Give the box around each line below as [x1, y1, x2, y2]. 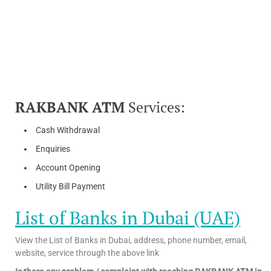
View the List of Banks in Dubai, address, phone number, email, [15, 235, 247, 245]
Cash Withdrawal [36, 125, 100, 135]
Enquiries [36, 143, 70, 154]
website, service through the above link [15, 247, 159, 258]
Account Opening [36, 162, 100, 172]
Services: [128, 97, 185, 117]
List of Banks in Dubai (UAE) [15, 205, 240, 230]
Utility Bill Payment [36, 181, 105, 191]
